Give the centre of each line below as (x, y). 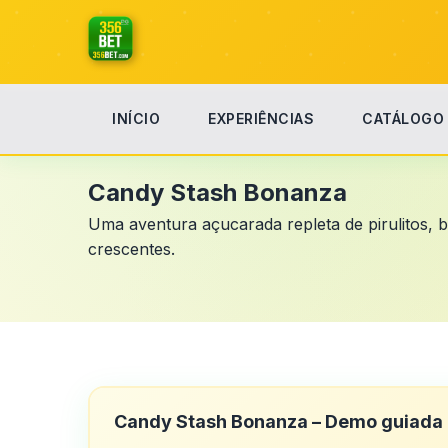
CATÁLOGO (403, 118)
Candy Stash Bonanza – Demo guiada (278, 421)
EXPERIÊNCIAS (261, 118)
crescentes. (131, 249)
